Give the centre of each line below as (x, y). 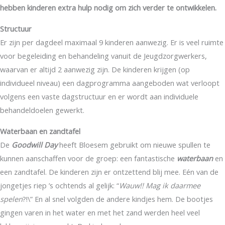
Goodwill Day (35, 144)
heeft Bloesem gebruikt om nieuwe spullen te (135, 144)
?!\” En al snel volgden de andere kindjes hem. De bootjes (118, 199)
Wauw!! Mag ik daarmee (160, 185)
